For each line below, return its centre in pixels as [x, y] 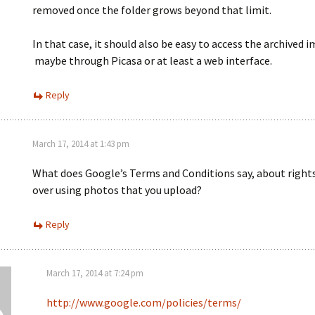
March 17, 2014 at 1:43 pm [81, 144]
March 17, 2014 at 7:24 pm [95, 273]
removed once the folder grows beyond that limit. [152, 10]
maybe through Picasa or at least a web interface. [152, 60]
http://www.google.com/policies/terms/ [144, 302]
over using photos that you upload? [117, 190]
